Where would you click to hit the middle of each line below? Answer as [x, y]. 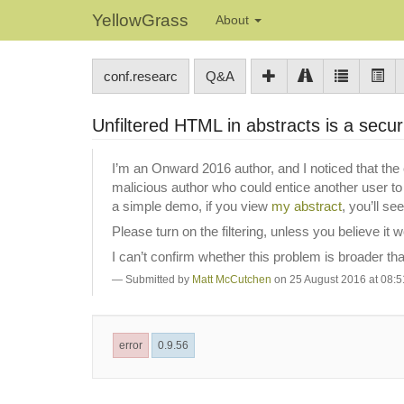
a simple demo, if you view [192, 206]
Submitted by [159, 279]
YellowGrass [140, 20]
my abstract [307, 206]
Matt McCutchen [232, 279]
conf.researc [141, 76]
